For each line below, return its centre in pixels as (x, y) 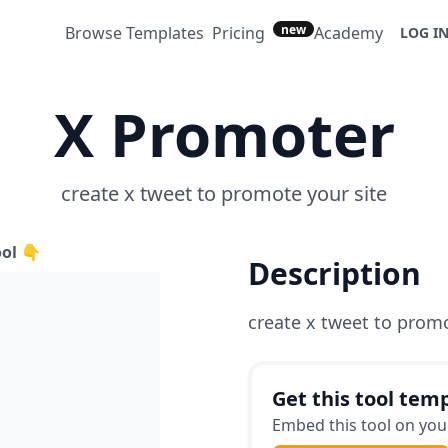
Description (334, 273)
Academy (348, 33)
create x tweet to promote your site (224, 193)
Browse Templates (134, 33)
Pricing (238, 33)
